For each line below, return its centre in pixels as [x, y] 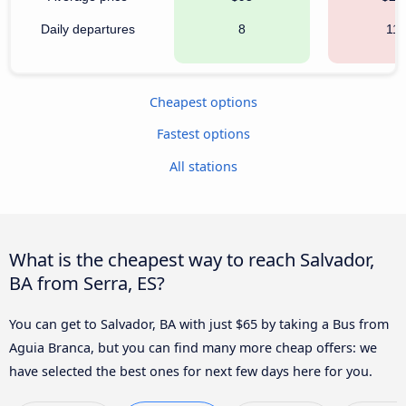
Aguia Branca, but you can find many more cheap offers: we [193, 347]
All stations [203, 166]
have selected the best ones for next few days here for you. [191, 371]
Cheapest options [203, 101]
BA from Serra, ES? [87, 282]
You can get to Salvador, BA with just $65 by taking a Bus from [199, 324]
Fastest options [203, 134]
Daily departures [88, 29]
